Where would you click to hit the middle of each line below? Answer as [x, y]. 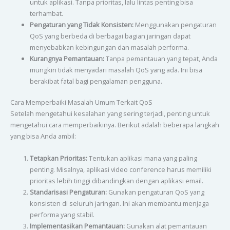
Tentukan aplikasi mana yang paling [142, 158]
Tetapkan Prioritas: [58, 158]
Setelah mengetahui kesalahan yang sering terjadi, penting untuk [110, 114]
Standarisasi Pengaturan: [68, 192]
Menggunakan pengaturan [175, 25]
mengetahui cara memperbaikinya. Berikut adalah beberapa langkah [114, 125]
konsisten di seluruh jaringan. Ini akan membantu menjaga [119, 203]
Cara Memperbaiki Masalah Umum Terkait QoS [81, 102]
